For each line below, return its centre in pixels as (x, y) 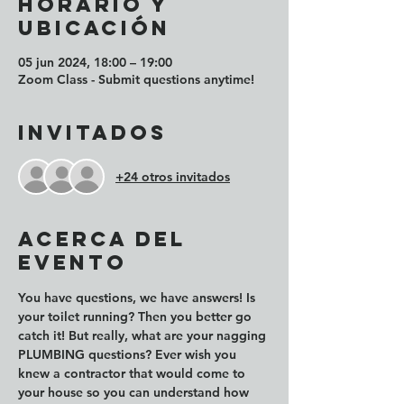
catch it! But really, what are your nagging (144, 335)
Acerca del (102, 239)
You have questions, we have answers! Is (138, 298)
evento (73, 262)
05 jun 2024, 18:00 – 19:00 (95, 62)
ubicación (94, 28)
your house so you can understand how (135, 392)
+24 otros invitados (173, 176)
